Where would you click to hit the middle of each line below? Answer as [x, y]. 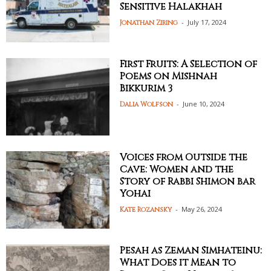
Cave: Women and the [177, 169]
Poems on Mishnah [169, 76]
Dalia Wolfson [147, 104]
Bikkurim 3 [146, 88]
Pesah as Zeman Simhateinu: [191, 251]
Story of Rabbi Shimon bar [188, 181]
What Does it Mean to [178, 263]
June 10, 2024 [204, 103]
